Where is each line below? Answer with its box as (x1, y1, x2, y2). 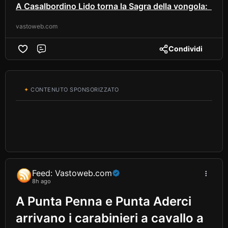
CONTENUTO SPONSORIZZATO (28, 86, 119, 94)
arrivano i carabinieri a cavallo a (16, 211, 204, 226)
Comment (46, 49, 84, 60)
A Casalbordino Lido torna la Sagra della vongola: (16, 1, 212, 12)
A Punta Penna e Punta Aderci (16, 194, 191, 209)
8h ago (32, 177, 51, 185)
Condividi (168, 44, 203, 53)
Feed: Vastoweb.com (32, 167, 112, 178)
